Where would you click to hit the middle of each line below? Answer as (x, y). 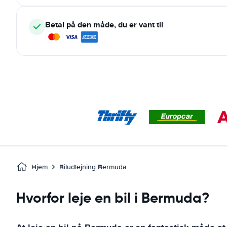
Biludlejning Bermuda (93, 167)
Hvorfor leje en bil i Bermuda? (113, 198)
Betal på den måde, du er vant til (104, 25)
